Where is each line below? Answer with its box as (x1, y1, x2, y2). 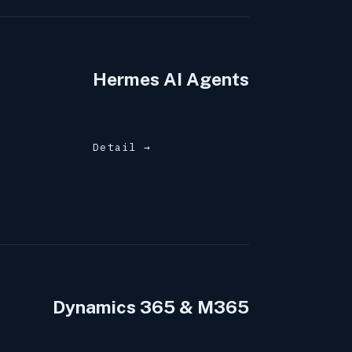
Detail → (92, 140, 152, 154)
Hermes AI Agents (92, 68, 249, 90)
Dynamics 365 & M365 (52, 296, 249, 318)
